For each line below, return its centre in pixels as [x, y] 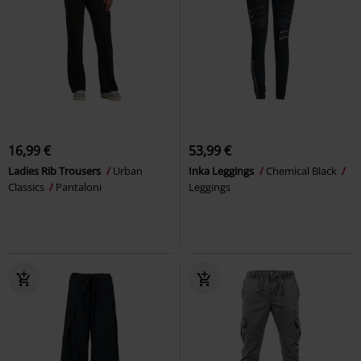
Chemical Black [303, 170]
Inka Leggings [222, 170]
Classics [27, 187]
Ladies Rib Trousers [56, 170]
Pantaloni [79, 187]
